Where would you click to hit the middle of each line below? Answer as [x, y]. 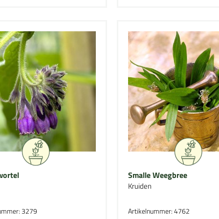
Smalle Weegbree [157, 175]
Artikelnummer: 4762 [159, 211]
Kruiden [140, 186]
